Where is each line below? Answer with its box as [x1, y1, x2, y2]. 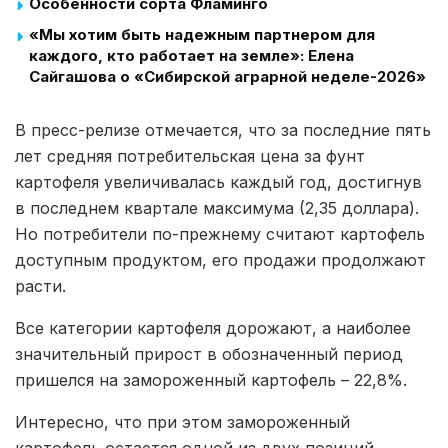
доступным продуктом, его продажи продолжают [15, 250, 426, 271]
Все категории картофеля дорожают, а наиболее [15, 318, 411, 339]
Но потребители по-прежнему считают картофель [15, 224, 425, 245]
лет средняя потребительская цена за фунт [15, 146, 365, 167]
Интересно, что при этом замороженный [15, 412, 350, 433]
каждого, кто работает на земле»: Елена [29, 46, 354, 66]
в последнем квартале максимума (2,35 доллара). [15, 198, 419, 219]
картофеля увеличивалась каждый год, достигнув [15, 172, 422, 193]
